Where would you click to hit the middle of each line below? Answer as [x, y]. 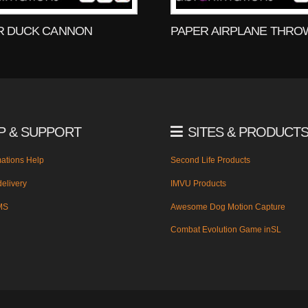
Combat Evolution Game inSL [226, 230]
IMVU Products [198, 184]
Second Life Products [210, 161]
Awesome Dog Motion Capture [228, 207]
